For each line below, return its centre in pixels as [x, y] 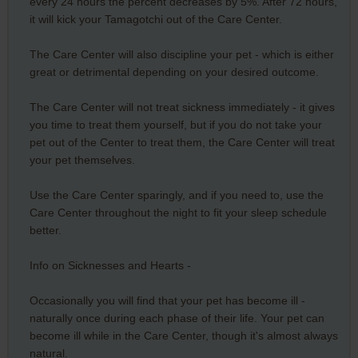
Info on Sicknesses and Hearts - [110, 265]
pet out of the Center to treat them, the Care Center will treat [182, 142]
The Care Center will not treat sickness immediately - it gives [182, 107]
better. [45, 230]
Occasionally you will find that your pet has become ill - [167, 300]
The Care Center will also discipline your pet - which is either [181, 54]
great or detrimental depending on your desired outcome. [174, 72]
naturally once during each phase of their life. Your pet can [177, 318]
